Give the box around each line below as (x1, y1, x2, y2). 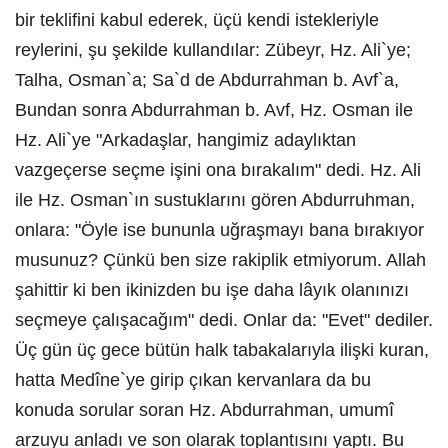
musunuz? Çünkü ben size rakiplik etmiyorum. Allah (15, 250, 426, 270)
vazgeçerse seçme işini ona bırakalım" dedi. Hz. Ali (15, 160, 421, 180)
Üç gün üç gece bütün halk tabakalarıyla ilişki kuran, (15, 340, 429, 360)
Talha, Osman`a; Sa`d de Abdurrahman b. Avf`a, (15, 70, 399, 90)
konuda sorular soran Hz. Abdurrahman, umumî (15, 400, 394, 420)
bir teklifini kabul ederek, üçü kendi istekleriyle (15, 10, 379, 30)
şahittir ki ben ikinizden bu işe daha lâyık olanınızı (15, 280, 409, 300)
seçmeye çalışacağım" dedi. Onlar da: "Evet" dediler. (15, 310, 433, 330)
